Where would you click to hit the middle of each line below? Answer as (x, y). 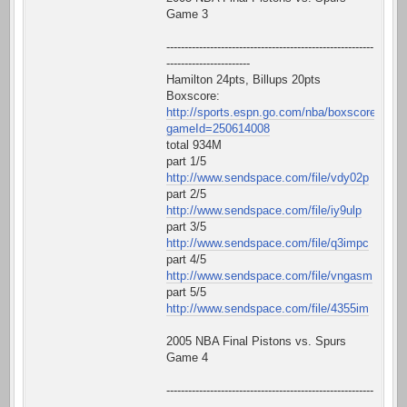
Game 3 (187, 15)
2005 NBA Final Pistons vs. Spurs (256, 342)
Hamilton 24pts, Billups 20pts (243, 80)
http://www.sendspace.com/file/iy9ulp (264, 211)
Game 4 (187, 358)
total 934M (194, 145)
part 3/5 (186, 227)
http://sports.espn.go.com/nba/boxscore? (274, 113)
